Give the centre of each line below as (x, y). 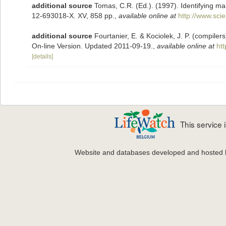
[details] (42, 56)
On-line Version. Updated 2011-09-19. (92, 46)
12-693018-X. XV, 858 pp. (73, 16)
